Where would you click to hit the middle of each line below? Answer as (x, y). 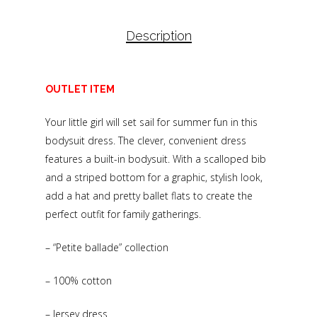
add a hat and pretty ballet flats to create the (149, 196)
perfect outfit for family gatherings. (123, 214)
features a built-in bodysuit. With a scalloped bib (156, 159)
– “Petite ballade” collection (107, 248)
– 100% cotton (79, 281)
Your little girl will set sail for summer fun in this (151, 122)
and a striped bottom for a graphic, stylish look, (154, 178)
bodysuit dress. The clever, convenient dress (146, 141)
